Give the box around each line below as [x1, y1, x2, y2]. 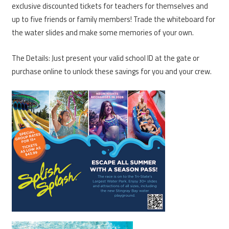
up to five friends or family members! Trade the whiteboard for [12, 13, 215, 26]
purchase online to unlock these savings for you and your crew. [12, 65, 212, 78]
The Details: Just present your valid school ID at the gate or [12, 52, 199, 64]
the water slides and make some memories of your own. [12, 27, 194, 39]
